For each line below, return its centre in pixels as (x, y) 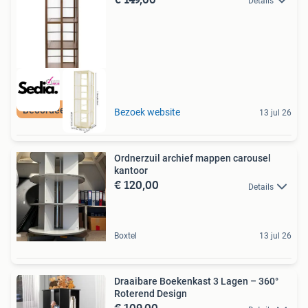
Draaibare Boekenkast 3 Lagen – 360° (196, 282)
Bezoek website (147, 112)
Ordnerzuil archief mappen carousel (192, 158)
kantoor (131, 171)
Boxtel (125, 236)
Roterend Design (151, 294)
